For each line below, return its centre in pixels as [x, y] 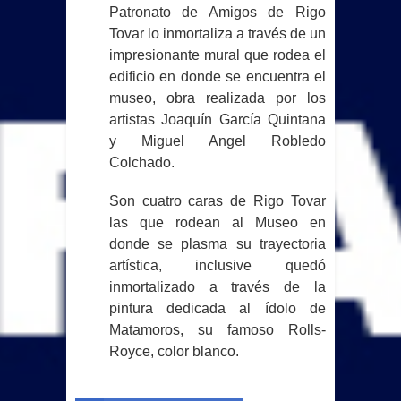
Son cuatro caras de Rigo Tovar [217, 201]
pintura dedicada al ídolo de [217, 309]
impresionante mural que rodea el [217, 55]
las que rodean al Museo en [217, 223]
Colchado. [141, 163]
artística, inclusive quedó [217, 266]
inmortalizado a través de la [217, 287]
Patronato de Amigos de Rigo [217, 13]
